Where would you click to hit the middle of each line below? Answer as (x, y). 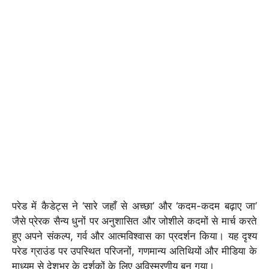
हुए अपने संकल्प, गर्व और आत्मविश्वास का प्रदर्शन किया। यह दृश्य (134, 236)
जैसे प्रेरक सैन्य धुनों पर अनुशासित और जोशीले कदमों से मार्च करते (134, 221)
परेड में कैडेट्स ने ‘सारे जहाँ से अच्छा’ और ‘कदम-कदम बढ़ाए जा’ (134, 206)
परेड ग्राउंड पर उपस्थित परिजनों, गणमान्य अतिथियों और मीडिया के (134, 251)
